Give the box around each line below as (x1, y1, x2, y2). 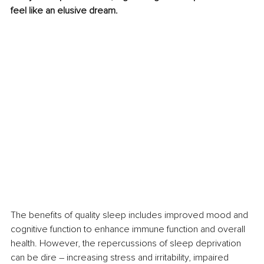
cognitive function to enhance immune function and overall (11, 223, 247, 236)
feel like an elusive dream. (11, 5, 118, 17)
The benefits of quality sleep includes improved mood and (11, 209, 250, 222)
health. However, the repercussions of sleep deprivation (11, 237, 243, 250)
